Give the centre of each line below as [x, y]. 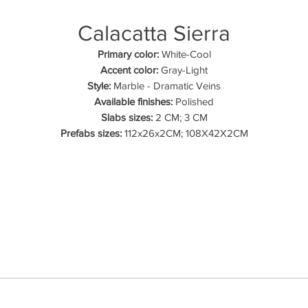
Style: [99, 86]
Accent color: [129, 70]
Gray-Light [183, 70]
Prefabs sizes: [91, 133]
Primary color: [128, 54]
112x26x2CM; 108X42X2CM [185, 133]
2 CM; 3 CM [180, 117]
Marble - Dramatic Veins [166, 86]
